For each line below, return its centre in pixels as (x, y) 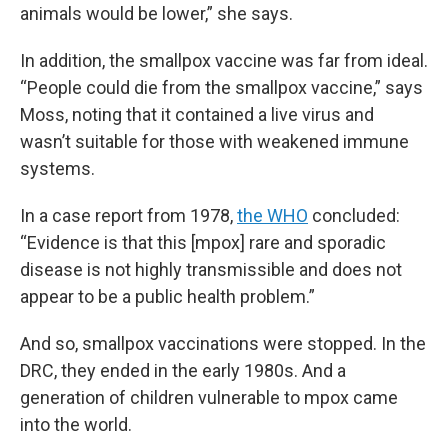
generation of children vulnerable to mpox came (209, 397)
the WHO (272, 215)
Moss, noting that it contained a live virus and (197, 114)
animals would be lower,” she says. (156, 13)
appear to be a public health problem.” (167, 296)
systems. (57, 168)
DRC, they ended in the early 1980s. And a (183, 370)
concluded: (354, 215)
